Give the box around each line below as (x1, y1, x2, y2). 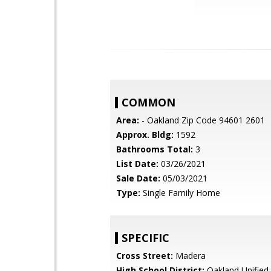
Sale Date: (116, 172, 160, 184)
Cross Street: (116, 250, 173, 261)
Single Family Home (140, 187, 220, 198)
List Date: (116, 158, 158, 169)
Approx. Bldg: (116, 129, 174, 140)
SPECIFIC (122, 230, 169, 245)
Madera (173, 250, 206, 261)
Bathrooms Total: (116, 143, 193, 155)
